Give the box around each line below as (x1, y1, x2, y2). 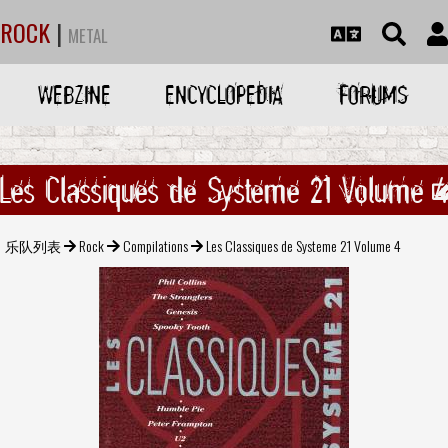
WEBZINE (38, 78, 112, 111)
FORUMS (338, 78, 408, 111)
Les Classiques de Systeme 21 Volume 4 (205, 234, 401, 256)
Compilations (122, 234, 188, 256)
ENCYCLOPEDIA (164, 78, 283, 111)
